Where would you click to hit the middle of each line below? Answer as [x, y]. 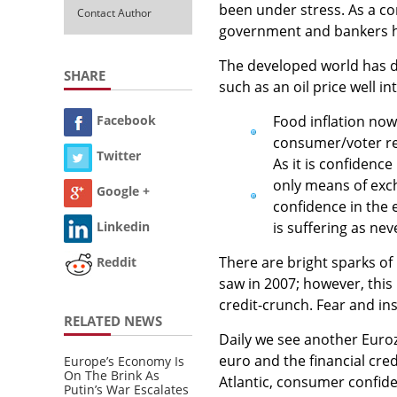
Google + [123, 191]
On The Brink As [112, 375]
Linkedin [123, 227]
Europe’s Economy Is [124, 361]
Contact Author [114, 12]
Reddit [117, 262]
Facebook [126, 121]
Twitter [119, 156]
